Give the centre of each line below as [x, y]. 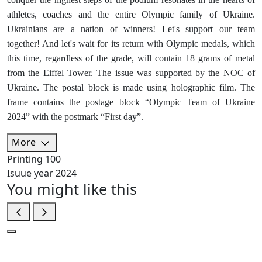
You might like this [72, 189]
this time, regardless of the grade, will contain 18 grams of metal [131, 58]
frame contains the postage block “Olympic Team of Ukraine [131, 102]
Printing [25, 159]
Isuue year [30, 173]
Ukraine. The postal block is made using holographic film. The [131, 88]
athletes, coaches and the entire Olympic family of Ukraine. [131, 15]
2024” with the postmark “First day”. [75, 117]
